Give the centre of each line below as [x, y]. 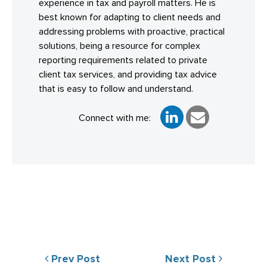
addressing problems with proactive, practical [132, 31]
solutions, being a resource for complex [119, 46]
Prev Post [74, 259]
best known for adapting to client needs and [130, 17]
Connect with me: [115, 118]
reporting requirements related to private [123, 60]
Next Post [192, 259]
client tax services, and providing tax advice [128, 74]
